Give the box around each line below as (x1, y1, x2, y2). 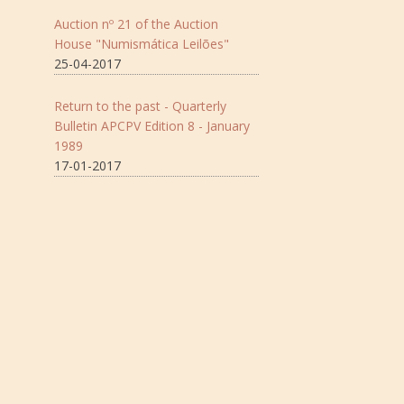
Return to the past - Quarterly (54, 97, 226, 115)
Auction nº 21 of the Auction (54, 15, 218, 32)
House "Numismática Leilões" (54, 35, 229, 52)
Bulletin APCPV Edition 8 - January (54, 117, 250, 134)
